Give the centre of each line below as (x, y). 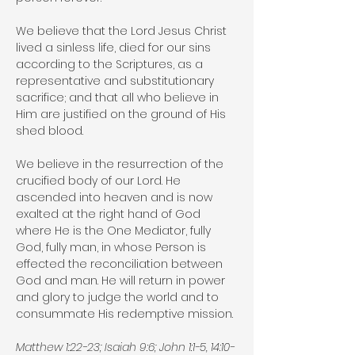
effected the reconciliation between (119, 264)
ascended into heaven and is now (114, 197)
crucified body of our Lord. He (98, 181)
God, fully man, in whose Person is (111, 247)
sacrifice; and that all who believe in (117, 97)
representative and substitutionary (115, 81)
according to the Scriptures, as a (109, 64)
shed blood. (50, 131)
